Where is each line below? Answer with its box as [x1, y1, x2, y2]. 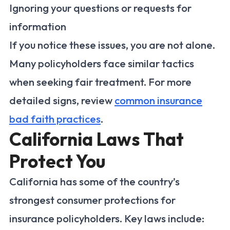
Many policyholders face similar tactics [9, 57, 194, 70]
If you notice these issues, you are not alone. [9, 39, 215, 52]
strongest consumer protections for [9, 194, 176, 207]
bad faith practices [9, 112, 101, 126]
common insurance [114, 94, 202, 107]
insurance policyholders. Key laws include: [9, 212, 204, 225]
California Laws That [9, 128, 184, 151]
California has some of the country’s [9, 175, 180, 188]
